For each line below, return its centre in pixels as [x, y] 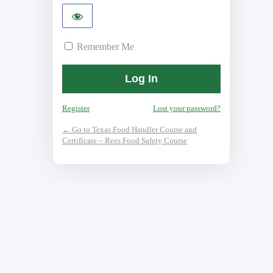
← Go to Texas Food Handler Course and [129, 130]
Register [76, 108]
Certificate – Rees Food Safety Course [125, 141]
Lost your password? [187, 108]
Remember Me [105, 47]
